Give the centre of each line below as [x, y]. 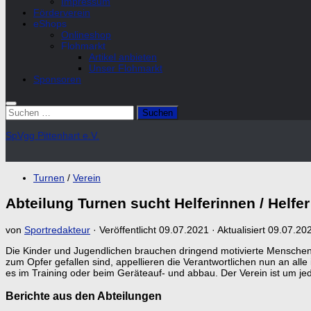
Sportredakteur [57, 229]
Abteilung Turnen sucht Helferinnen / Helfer [158, 203]
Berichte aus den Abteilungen [84, 296]
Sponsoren [57, 79]
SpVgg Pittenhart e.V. [52, 136]
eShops [50, 24]
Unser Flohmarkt [126, 68]
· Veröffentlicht [126, 229]
